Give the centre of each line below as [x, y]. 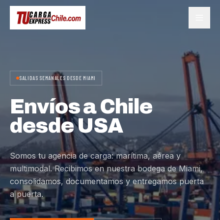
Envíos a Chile [82, 107]
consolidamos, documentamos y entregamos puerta [107, 181]
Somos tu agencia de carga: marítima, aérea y [95, 156]
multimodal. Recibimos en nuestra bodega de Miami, [106, 168]
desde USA [67, 126]
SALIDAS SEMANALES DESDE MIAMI [58, 78]
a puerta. [27, 194]
